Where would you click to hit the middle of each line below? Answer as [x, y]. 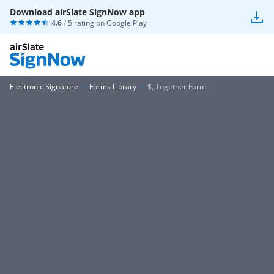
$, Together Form [177, 87]
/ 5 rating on [84, 23]
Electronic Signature [44, 87]
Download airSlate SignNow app [77, 12]
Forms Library [113, 87]
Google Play [127, 23]
